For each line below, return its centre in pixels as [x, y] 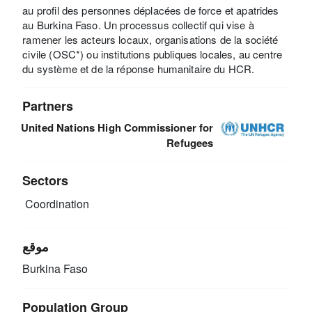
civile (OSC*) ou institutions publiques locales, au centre [153, 54]
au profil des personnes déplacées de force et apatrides [151, 10]
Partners [48, 106]
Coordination [56, 204]
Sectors [46, 180]
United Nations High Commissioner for [117, 127]
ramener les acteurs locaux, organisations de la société [150, 39]
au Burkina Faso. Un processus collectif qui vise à [138, 24]
